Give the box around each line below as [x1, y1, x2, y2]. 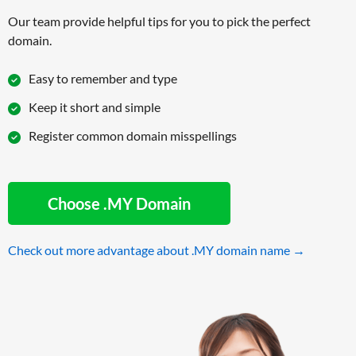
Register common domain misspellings [29, 127, 237, 143]
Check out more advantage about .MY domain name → [8, 242, 305, 258]
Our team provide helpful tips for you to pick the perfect [8, 13, 311, 29]
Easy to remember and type [29, 70, 177, 86]
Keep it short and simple [29, 99, 161, 114]
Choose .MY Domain [48, 194, 191, 214]
